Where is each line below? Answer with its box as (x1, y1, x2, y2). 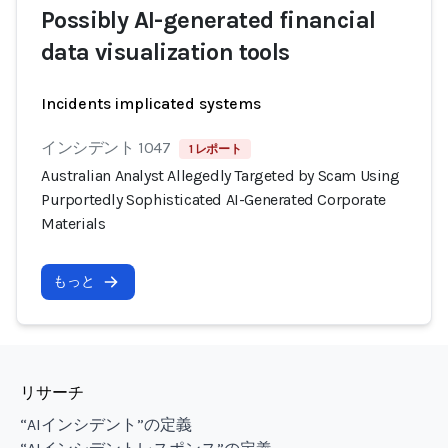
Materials (41, 214, 106, 233)
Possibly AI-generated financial (41, 6, 376, 34)
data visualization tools (41, 38, 290, 66)
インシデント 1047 (41, 138, 171, 157)
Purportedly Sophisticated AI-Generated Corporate (41, 190, 386, 209)
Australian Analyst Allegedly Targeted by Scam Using (41, 166, 400, 185)
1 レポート (188, 142, 242, 156)
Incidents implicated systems (41, 94, 261, 113)
